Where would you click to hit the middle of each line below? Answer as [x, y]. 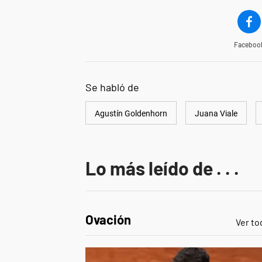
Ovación [108, 220]
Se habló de [112, 87]
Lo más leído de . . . [162, 168]
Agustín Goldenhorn [131, 114]
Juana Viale [216, 114]
